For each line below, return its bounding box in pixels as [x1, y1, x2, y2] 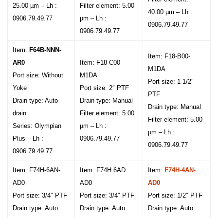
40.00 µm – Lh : [148, 8, 192, 16]
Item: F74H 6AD [80, 166, 126, 174]
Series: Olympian [13, 122, 61, 129]
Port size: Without [13, 72, 63, 79]
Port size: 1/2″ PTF [148, 192, 202, 199]
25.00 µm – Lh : [13, 2, 57, 9]
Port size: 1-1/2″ [148, 78, 194, 85]
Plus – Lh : [13, 135, 43, 142]
